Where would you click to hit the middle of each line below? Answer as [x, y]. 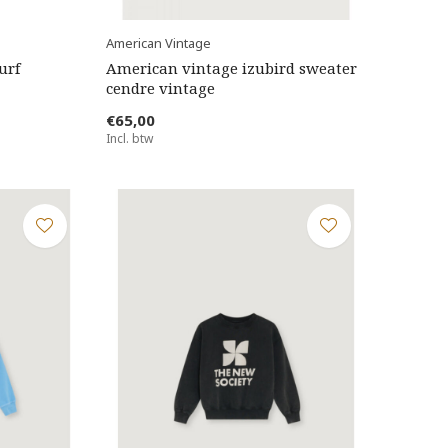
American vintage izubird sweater [231, 67]
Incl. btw [129, 138]
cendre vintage [160, 87]
